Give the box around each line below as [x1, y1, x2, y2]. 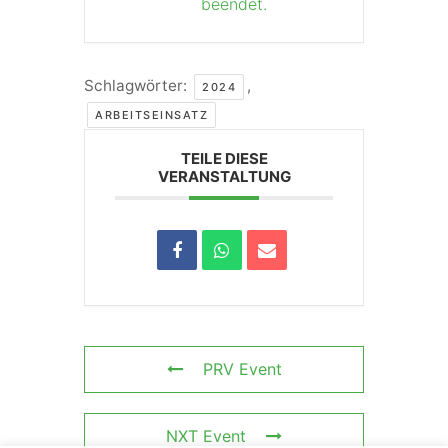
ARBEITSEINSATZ [95, 107, 208, 122]
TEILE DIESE [180, 148, 268, 168]
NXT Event [166, 425, 246, 446]
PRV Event [202, 358, 282, 379]
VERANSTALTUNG [157, 166, 291, 186]
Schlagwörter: [84, 75, 191, 95]
